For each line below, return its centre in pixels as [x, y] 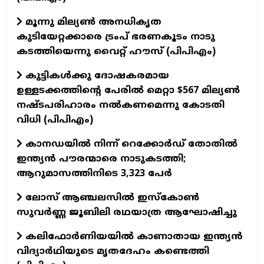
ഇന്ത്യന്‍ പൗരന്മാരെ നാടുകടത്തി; [101, 159]
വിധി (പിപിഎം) [55, 121]
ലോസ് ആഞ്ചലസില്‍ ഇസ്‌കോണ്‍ [111, 198]
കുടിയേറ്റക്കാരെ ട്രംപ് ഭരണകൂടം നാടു [116, 37]
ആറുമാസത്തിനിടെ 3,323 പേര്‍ [94, 174]
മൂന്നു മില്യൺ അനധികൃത [92, 23]
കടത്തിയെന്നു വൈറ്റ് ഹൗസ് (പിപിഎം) [116, 52]
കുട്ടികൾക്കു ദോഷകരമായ [96, 76]
